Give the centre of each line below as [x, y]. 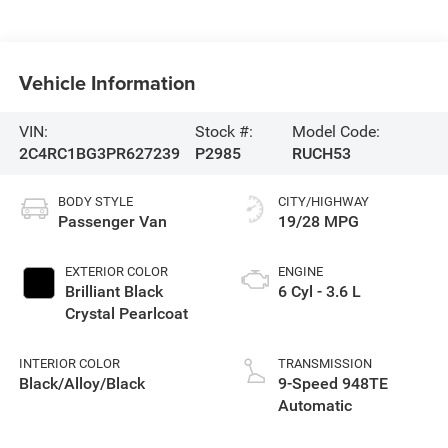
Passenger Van [112, 222]
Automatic [315, 406]
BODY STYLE [95, 202]
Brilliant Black [113, 292]
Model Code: [336, 132]
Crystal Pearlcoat [126, 314]
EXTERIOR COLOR [116, 272]
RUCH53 [322, 154]
